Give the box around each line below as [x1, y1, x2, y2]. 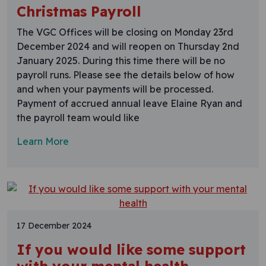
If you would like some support [17, 240, 246, 258]
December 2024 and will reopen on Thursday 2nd [17, 40, 239, 52]
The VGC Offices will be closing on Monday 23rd [17, 26, 233, 38]
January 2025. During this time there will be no [17, 54, 225, 66]
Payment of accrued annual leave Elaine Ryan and [17, 97, 242, 109]
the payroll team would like [17, 111, 140, 123]
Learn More [17, 135, 69, 147]
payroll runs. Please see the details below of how [17, 68, 235, 81]
